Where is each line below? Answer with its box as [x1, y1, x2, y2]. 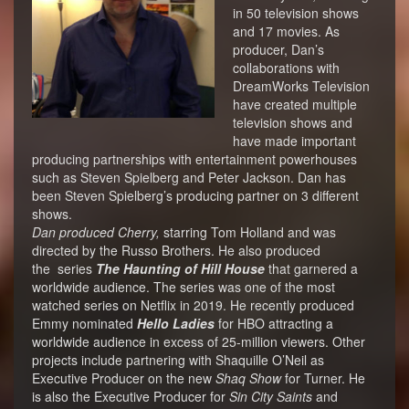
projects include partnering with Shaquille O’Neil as [32, 351, 324, 369]
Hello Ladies [137, 314, 215, 332]
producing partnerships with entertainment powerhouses [32, 150, 357, 168]
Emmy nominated [32, 314, 133, 332]
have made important [233, 131, 356, 150]
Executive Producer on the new [32, 369, 215, 387]
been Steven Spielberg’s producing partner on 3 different [32, 186, 359, 204]
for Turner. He [281, 369, 365, 387]
